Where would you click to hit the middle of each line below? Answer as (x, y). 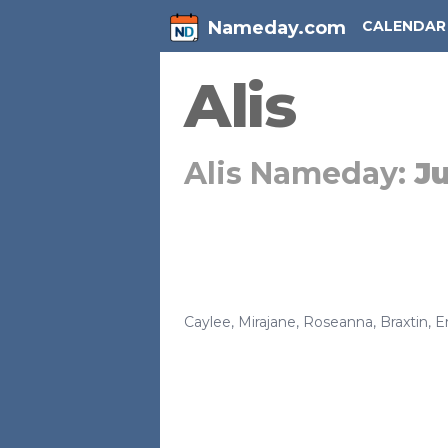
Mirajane (267, 322)
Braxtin (404, 322)
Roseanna (338, 322)
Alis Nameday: (299, 173)
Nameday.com (277, 28)
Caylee (207, 322)
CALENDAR (404, 26)
